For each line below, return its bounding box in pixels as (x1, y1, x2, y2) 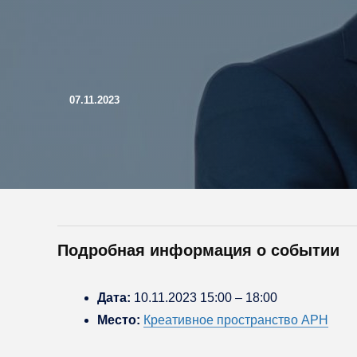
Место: (97, 313, 140, 327)
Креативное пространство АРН (143, 313, 328, 327)
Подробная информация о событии (57, 241, 339, 259)
